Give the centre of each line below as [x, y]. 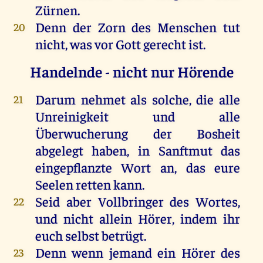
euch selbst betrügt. [90, 235]
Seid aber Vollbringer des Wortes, [138, 201]
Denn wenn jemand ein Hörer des [138, 252]
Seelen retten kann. [90, 184]
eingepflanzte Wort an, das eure [138, 167]
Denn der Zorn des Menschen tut [138, 26]
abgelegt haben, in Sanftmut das [138, 150]
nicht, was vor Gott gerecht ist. [120, 43]
